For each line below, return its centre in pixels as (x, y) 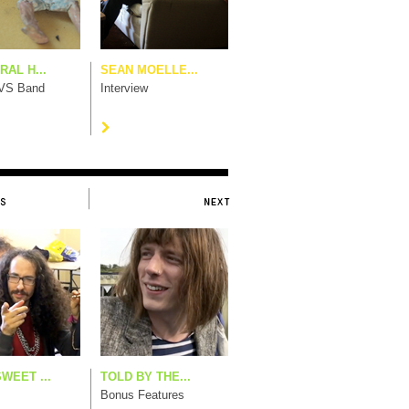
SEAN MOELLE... (149, 70)
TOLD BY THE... (146, 377)
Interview (124, 88)
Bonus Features (142, 395)
